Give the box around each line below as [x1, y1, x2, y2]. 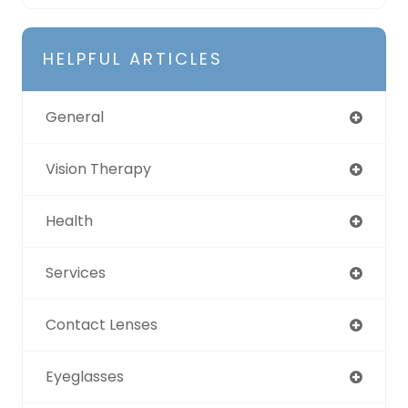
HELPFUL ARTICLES [43, 46, 223, 70]
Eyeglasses [46, 365, 124, 387]
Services [46, 261, 106, 283]
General [46, 106, 104, 127]
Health [46, 209, 93, 231]
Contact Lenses [46, 313, 158, 335]
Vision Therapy [46, 158, 151, 179]
